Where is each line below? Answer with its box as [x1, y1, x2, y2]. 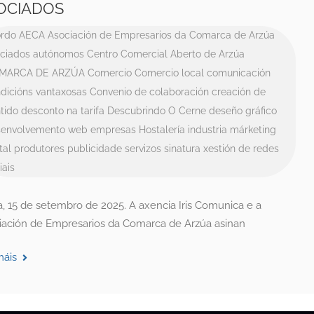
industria [187, 124, 227, 135]
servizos [124, 143, 161, 154]
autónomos [32, 48, 84, 60]
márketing [229, 124, 276, 135]
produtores [13, 143, 64, 154]
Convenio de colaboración [89, 86, 209, 97]
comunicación [206, 67, 271, 78]
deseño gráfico [208, 105, 277, 116]
